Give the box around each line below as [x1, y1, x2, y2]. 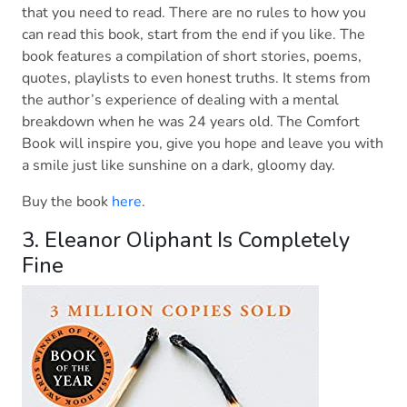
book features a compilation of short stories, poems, [22, 46, 362, 67]
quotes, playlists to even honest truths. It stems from [22, 68, 371, 89]
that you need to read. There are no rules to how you [22, 3, 366, 24]
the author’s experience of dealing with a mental [22, 90, 339, 111]
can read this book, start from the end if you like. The [22, 25, 365, 45]
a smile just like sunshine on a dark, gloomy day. [22, 155, 339, 176]
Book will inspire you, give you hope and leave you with [22, 134, 383, 154]
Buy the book [22, 192, 112, 213]
